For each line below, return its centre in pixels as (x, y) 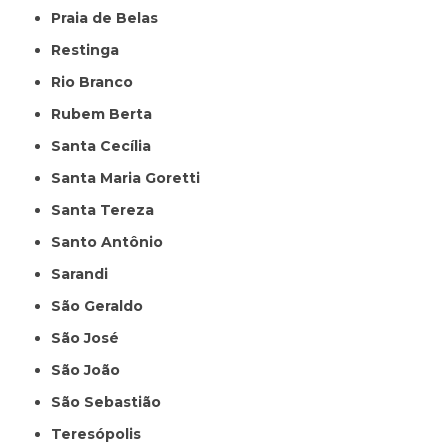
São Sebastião (111, 401)
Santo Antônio (112, 241)
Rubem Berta (107, 113)
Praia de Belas (110, 17)
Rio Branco (97, 81)
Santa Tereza (108, 209)
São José (90, 337)
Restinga (90, 49)
